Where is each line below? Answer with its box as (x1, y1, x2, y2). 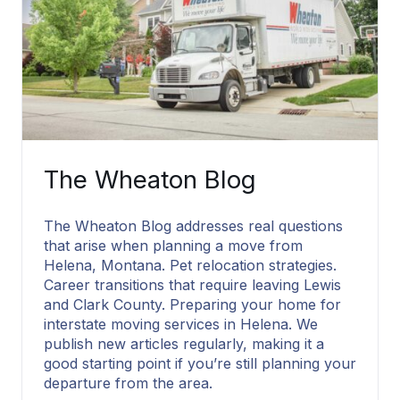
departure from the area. (44, 374, 212, 393)
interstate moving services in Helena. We (44, 315, 318, 334)
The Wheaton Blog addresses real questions (44, 217, 343, 236)
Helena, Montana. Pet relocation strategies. (44, 256, 337, 275)
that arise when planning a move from (44, 237, 303, 255)
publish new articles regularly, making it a (44, 335, 324, 354)
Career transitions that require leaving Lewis (44, 276, 341, 295)
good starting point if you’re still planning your (44, 354, 356, 373)
